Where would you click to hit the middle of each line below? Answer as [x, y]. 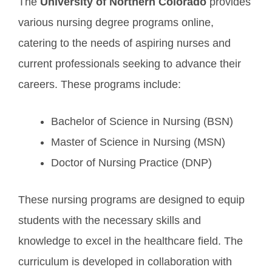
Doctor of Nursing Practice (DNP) [131, 163]
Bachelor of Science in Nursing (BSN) [142, 121]
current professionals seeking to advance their [130, 64]
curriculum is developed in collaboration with [125, 262]
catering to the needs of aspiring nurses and [124, 43]
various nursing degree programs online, [116, 22]
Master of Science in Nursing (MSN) [138, 142]
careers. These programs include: [100, 84]
